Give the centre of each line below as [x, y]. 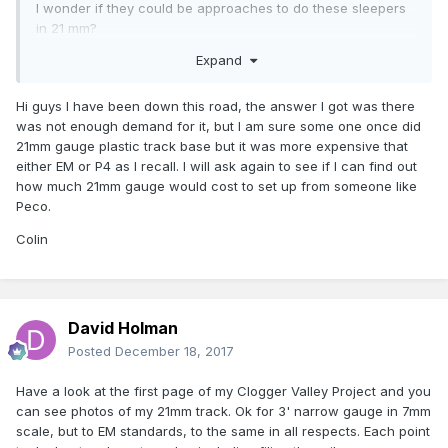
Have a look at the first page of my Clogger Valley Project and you [223, 391]
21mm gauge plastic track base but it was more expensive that [212, 145]
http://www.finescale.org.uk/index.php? [158, 147]
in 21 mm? [66, 28]
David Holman [123, 328]
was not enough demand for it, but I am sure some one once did [218, 125]
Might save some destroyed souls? [144, 114]
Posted [91, 351]
